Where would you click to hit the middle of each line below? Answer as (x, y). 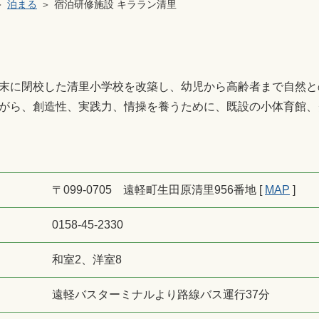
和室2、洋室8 (87, 260)
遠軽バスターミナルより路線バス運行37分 (161, 294)
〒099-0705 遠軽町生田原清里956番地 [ (158, 190)
